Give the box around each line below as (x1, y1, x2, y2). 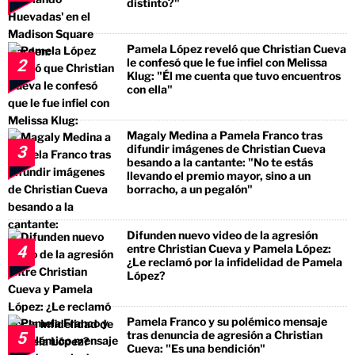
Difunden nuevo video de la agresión (127, 227, 318, 242)
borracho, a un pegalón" (127, 181, 253, 196)
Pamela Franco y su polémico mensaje (127, 314, 327, 328)
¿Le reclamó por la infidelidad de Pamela (127, 254, 342, 269)
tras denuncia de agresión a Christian (127, 327, 323, 342)
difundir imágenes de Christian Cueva (127, 141, 326, 155)
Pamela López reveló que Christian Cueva (127, 41, 346, 55)
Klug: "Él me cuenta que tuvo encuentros (127, 68, 341, 82)
